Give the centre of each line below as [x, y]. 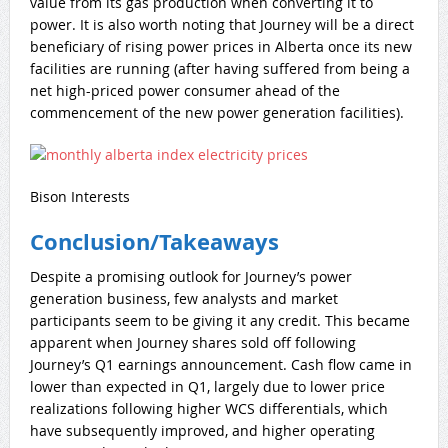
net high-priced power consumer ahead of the [184, 90]
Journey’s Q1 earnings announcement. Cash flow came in [220, 364]
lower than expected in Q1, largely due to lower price [207, 386]
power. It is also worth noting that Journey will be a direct [221, 24]
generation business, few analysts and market [183, 298]
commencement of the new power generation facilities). [216, 112]
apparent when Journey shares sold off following [192, 342]
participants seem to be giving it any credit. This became [219, 320]
